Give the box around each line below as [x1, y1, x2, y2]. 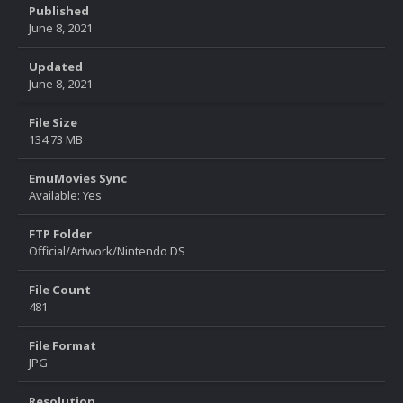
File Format [29, 337, 96, 354]
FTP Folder [29, 226, 92, 243]
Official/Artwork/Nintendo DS [29, 243, 185, 260]
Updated [29, 58, 83, 76]
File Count [29, 282, 91, 299]
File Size [29, 114, 77, 131]
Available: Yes [29, 187, 102, 204]
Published [29, 3, 89, 20]
